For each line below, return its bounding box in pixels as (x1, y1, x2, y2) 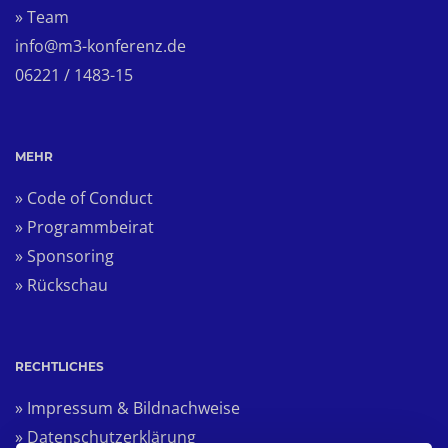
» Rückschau (15, 274, 108, 297)
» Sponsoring (15, 245, 114, 268)
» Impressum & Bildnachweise (15, 397, 240, 420)
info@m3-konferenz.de (15, 35, 186, 58)
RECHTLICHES (15, 359, 104, 375)
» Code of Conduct (15, 187, 153, 210)
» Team (15, 6, 69, 29)
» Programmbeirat (15, 216, 154, 239)
